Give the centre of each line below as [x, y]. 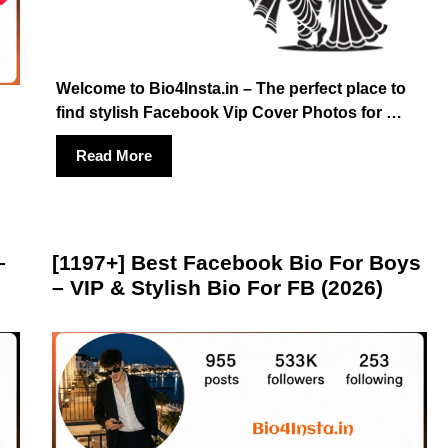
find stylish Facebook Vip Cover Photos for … [228, 112]
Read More [113, 155]
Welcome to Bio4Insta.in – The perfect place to [230, 88]
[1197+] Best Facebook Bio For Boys [236, 262]
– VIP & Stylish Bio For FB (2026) [217, 287]
